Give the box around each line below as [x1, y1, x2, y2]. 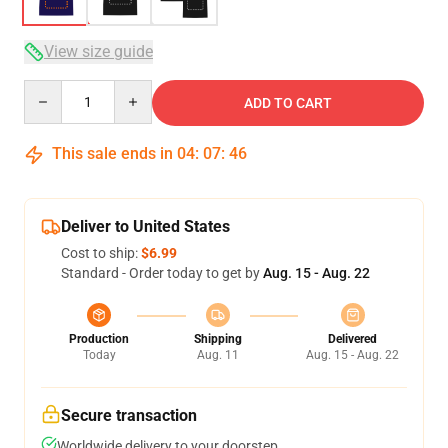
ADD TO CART [244, 95, 332, 111]
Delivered [328, 332, 377, 346]
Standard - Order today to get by [61, 265, 263, 281]
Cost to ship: [61, 245, 141, 261]
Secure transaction [61, 406, 197, 425]
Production [69, 332, 129, 346]
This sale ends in [48, 144, 177, 163]
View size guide [44, 42, 153, 61]
